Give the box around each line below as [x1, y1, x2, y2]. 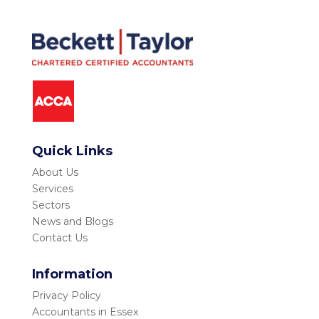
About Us [31, 166, 78, 179]
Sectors [31, 199, 70, 212]
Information [31, 266, 113, 283]
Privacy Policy [31, 289, 101, 303]
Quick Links [31, 143, 113, 159]
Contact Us [31, 231, 88, 245]
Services [31, 182, 73, 196]
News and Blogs [31, 215, 113, 229]
